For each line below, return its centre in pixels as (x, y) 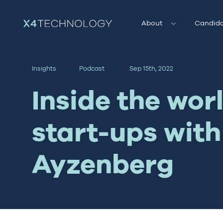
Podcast (92, 68)
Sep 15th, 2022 (151, 68)
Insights (44, 68)
